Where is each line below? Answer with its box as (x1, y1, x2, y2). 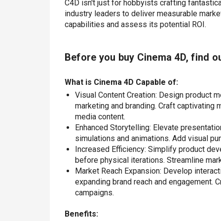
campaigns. (74, 188, 114, 198)
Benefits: (64, 209, 98, 219)
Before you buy (64, 51, 137, 64)
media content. (74, 112, 125, 122)
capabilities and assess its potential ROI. (64, 20, 206, 30)
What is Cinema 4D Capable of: (64, 77, 178, 87)
